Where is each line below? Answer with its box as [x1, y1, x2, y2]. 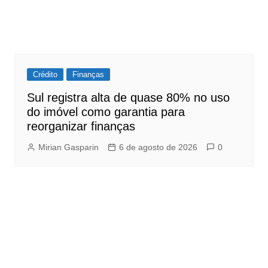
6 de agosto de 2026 [118, 142, 197, 153]
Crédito [32, 70, 57, 80]
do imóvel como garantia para [26, 105, 185, 119]
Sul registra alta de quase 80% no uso [26, 91, 230, 105]
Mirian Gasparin [38, 142, 99, 153]
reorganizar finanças [26, 120, 135, 133]
